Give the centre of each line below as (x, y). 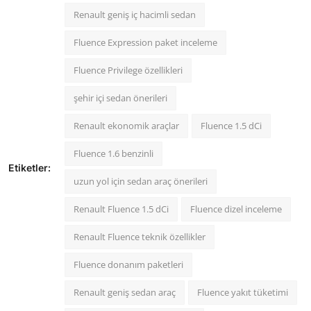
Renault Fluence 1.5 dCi (121, 209)
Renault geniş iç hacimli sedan (135, 14)
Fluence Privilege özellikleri (128, 70)
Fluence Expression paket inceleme (145, 42)
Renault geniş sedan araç (125, 292)
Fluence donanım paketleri (128, 264)
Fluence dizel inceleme (236, 209)
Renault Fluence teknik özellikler (140, 236)
